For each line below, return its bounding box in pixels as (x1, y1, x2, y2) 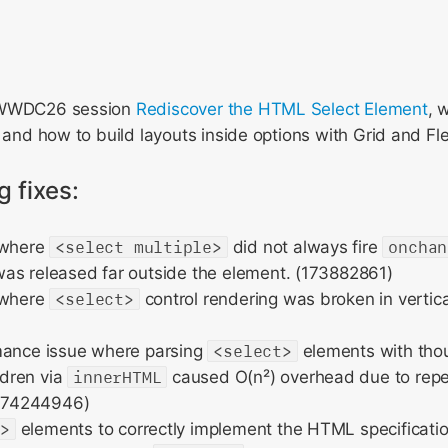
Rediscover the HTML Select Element (135, 99, 428, 119)
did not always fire (227, 237, 383, 257)
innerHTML (73, 367, 162, 387)
